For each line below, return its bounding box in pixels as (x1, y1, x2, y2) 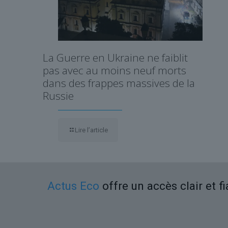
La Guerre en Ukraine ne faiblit (43, 50, 188, 65)
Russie (43, 88, 74, 103)
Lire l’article (75, 126, 108, 134)
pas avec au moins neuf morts (43, 63, 186, 77)
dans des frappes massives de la (43, 75, 195, 90)
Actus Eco (47, 179, 99, 192)
